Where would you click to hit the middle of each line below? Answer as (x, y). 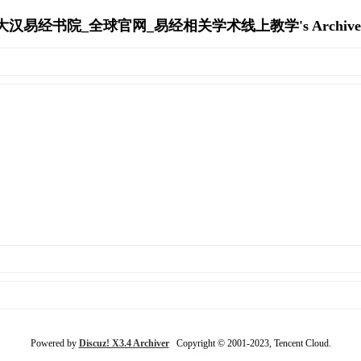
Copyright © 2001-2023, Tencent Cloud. (250, 343)
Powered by (54, 343)
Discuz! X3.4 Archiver (124, 343)
